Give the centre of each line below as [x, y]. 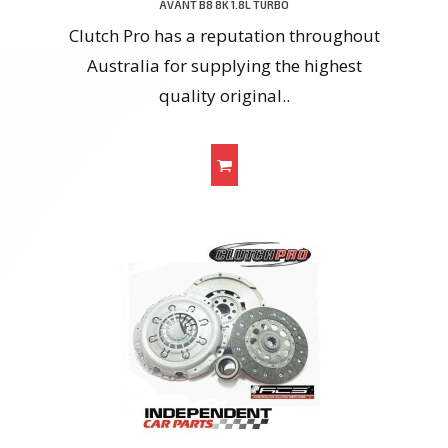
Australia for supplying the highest [224, 66]
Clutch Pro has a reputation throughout [224, 36]
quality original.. [224, 96]
